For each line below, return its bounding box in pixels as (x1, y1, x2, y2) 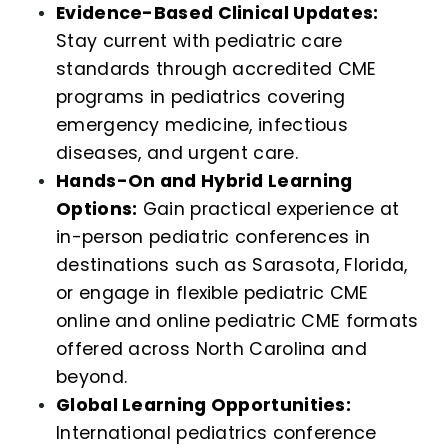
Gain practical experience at (137, 197, 400, 222)
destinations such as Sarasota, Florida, (56, 253, 408, 278)
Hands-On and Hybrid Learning (56, 169, 353, 194)
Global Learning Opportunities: (56, 393, 351, 418)
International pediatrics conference (56, 421, 377, 446)
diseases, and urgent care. (56, 141, 298, 166)
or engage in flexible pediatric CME (56, 281, 369, 306)
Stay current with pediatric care (56, 29, 343, 54)
